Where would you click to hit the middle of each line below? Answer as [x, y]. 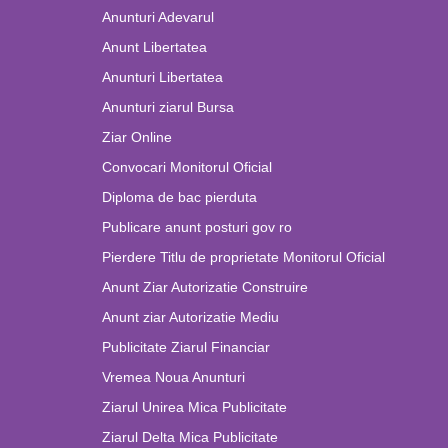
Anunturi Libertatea [162, 77]
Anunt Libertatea [154, 47]
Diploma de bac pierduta [179, 197]
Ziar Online [137, 137]
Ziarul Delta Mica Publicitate [190, 437]
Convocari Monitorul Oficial [187, 167]
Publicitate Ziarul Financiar [186, 347]
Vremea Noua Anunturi [173, 377]
